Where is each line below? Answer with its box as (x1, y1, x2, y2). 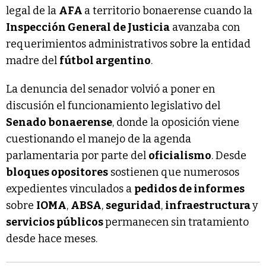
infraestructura (165, 198, 252, 212)
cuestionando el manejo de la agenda (6, 132, 191, 145)
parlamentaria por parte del (6, 148, 148, 162)
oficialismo (148, 148, 211, 162)
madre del (6, 53, 59, 67)
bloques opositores (6, 165, 108, 179)
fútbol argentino (59, 53, 151, 67)
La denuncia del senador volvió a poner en (6, 82, 215, 96)
